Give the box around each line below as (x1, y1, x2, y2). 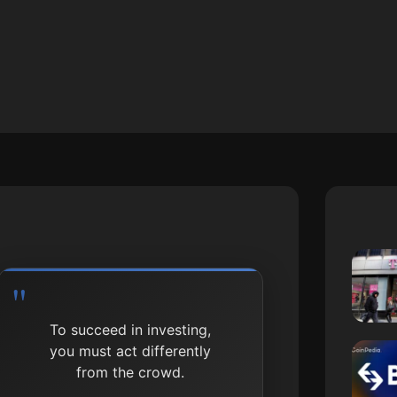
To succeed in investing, (49, 320, 211, 339)
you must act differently (49, 341, 211, 360)
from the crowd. (75, 362, 184, 381)
